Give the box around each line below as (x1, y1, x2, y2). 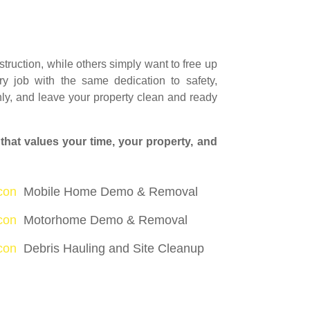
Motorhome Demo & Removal (23, 213, 188, 228)
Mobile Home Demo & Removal (23, 185, 198, 199)
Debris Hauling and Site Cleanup (23, 241, 204, 256)
